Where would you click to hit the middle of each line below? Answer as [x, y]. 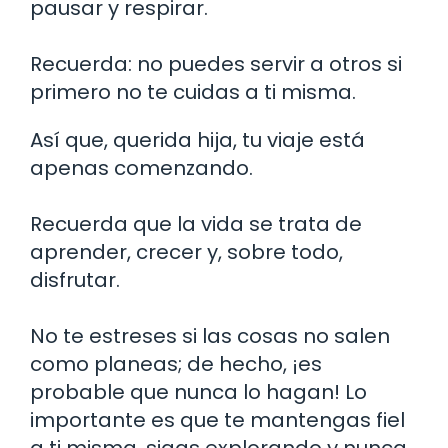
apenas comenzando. [141, 167]
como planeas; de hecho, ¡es [176, 363]
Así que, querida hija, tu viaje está [197, 139]
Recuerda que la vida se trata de [196, 223]
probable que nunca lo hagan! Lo [198, 391]
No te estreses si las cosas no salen [210, 335]
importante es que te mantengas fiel [217, 419]
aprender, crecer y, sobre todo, [186, 251]
